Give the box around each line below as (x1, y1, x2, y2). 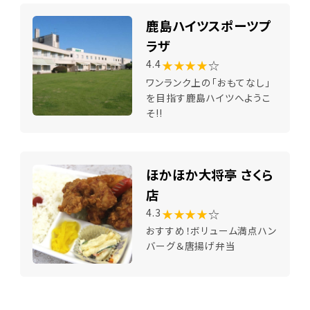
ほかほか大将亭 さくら (146, 165, 274, 183)
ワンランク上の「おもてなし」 (146, 75, 271, 89)
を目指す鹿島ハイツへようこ (146, 90, 271, 104)
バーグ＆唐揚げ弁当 (146, 239, 236, 253)
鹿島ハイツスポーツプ (146, 17, 271, 35)
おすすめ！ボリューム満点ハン (146, 224, 277, 238)
